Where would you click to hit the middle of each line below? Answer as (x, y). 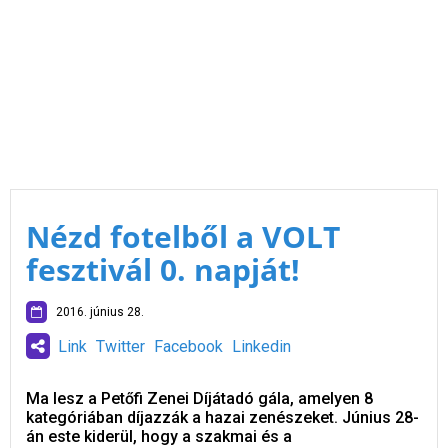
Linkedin (261, 346)
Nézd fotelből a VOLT (183, 236)
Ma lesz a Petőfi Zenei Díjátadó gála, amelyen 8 (199, 398)
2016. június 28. (95, 312)
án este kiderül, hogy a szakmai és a (159, 436)
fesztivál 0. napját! (163, 269)
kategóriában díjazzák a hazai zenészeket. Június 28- (222, 417)
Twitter (120, 346)
